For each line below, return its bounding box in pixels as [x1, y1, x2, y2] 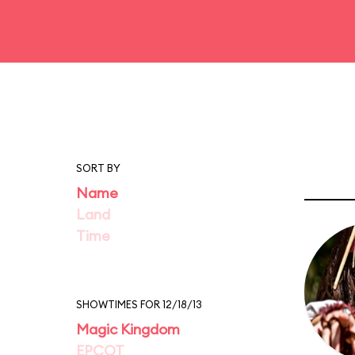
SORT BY [76, 162, 120, 174]
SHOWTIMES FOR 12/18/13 [76, 298, 202, 311]
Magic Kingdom [76, 320, 180, 338]
